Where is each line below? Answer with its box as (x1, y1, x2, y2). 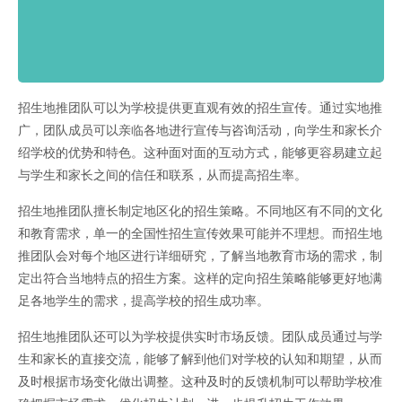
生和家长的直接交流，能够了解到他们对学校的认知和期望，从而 (18, 349, 382, 368)
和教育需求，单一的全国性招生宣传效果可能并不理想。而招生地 (18, 223, 382, 242)
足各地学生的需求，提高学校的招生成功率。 (18, 291, 269, 310)
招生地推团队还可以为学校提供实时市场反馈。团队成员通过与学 (18, 327, 382, 345)
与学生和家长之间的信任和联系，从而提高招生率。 (18, 165, 307, 184)
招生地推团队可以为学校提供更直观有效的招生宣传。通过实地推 (18, 98, 382, 117)
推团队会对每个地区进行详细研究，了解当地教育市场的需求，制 (18, 246, 382, 265)
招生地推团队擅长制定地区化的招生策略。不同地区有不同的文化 (18, 201, 382, 220)
